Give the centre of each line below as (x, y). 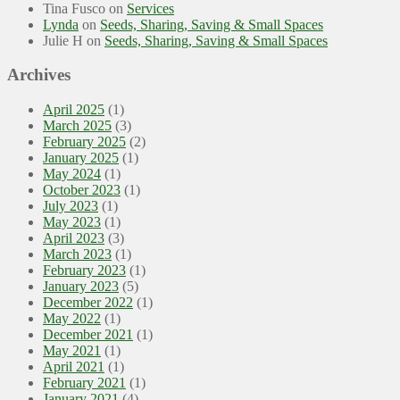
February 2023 (84, 270)
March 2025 (77, 125)
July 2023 (71, 206)
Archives (39, 75)
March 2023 (77, 254)
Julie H (63, 40)
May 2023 (72, 222)
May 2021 (72, 350)
